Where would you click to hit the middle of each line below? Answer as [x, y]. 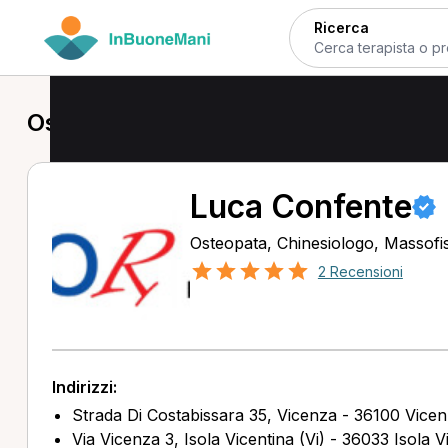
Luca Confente [300, 206]
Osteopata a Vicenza [146, 122]
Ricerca [341, 27]
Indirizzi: [84, 387]
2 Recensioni [360, 271]
